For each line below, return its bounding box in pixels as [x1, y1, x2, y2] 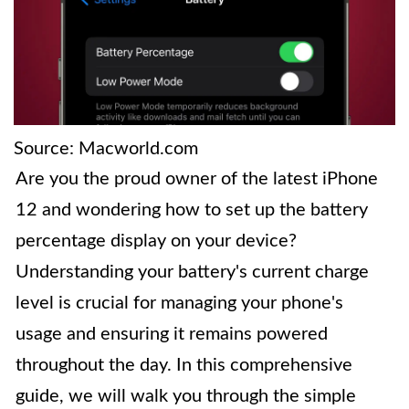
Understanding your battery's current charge [16, 262, 369, 281]
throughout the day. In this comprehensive [16, 355, 352, 374]
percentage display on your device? [16, 231, 297, 250]
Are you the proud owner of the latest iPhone [16, 169, 378, 188]
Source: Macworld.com [14, 139, 198, 158]
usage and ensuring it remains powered [16, 324, 328, 343]
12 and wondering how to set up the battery [16, 200, 368, 219]
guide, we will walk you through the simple [16, 386, 356, 405]
